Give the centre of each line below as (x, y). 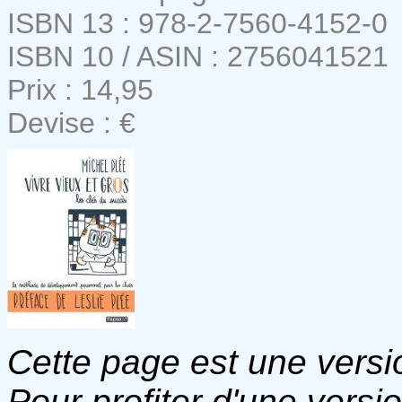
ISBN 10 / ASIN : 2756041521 (198, 56)
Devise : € (71, 122)
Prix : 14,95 (80, 89)
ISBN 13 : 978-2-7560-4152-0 (197, 23)
